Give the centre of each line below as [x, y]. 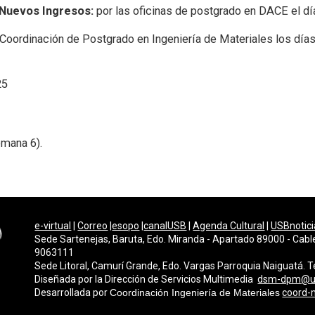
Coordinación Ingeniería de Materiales [195, 292]
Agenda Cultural [229, 226]
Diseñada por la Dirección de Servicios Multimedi [141, 279]
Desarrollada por [72, 292]
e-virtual [53, 226]
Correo [93, 226]
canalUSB [165, 226]
